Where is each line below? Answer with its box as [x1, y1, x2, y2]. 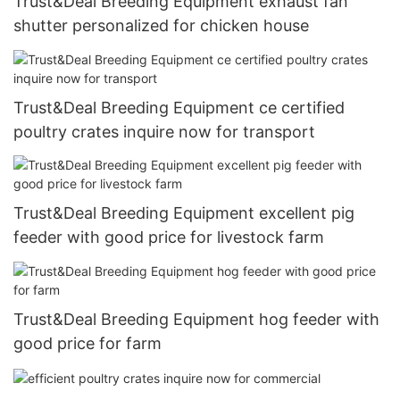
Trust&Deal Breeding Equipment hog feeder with [13, 309, 379, 329]
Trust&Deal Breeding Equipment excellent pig [13, 204, 354, 223]
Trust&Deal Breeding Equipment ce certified [13, 97, 345, 117]
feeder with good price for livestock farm [13, 228, 324, 247]
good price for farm [13, 333, 162, 353]
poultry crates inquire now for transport [13, 121, 315, 141]
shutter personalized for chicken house [13, 16, 309, 36]
